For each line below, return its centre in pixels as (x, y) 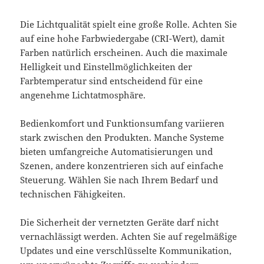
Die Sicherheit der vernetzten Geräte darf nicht (120, 222)
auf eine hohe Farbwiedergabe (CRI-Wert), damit (123, 38)
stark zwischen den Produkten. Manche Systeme (122, 137)
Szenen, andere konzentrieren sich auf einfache (122, 165)
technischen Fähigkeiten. (73, 194)
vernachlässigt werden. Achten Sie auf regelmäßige (129, 236)
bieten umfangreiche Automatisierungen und (117, 151)
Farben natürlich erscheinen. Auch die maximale (124, 52)
